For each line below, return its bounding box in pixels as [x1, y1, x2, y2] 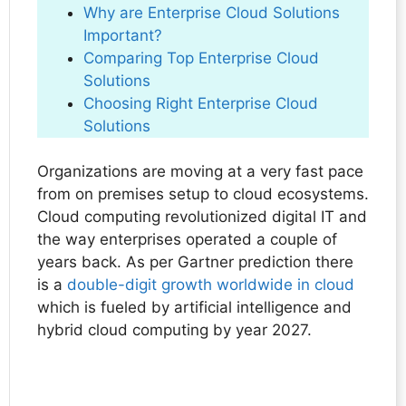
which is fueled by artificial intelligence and [37, 298, 352, 317]
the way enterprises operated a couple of [37, 230, 337, 249]
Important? [83, 25, 162, 44]
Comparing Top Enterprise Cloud [83, 48, 319, 67]
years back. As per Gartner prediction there [37, 253, 353, 272]
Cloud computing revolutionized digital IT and [37, 208, 367, 227]
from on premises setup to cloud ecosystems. [37, 185, 369, 204]
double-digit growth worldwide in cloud [67, 275, 354, 295]
